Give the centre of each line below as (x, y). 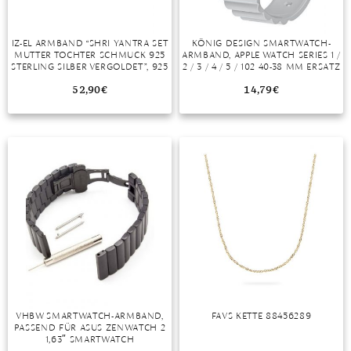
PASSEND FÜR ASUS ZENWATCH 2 (90, 327)
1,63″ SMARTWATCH (90, 339)
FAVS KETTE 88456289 (261, 316)
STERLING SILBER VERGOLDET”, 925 (90, 66)
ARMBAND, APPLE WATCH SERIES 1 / (261, 54)
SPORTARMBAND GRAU (261, 78)
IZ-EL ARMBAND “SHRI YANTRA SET (90, 43)
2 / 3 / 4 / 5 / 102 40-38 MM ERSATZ (261, 66)
